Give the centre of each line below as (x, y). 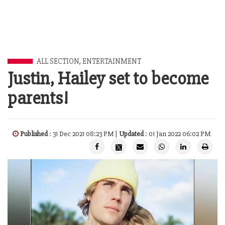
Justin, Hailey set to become (108, 79)
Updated (131, 134)
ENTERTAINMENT (112, 61)
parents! (38, 98)
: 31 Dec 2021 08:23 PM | (83, 134)
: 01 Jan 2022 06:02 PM (177, 134)
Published (34, 134)
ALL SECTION (58, 61)
